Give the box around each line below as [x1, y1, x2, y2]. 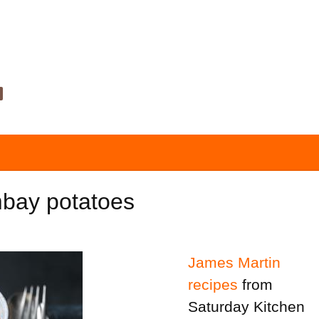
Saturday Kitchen [187, 298, 305, 315]
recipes [187, 276, 238, 293]
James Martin [187, 254, 281, 271]
